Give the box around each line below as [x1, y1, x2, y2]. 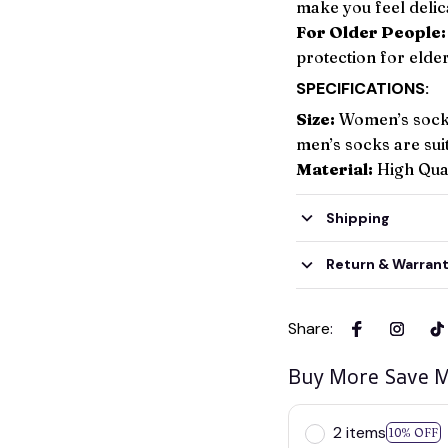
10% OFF [389, 425, 438, 441]
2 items [333, 421, 386, 443]
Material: [296, 159, 373, 180]
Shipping [325, 208, 390, 227]
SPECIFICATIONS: [296, 77, 429, 99]
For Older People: [296, 22, 446, 43]
